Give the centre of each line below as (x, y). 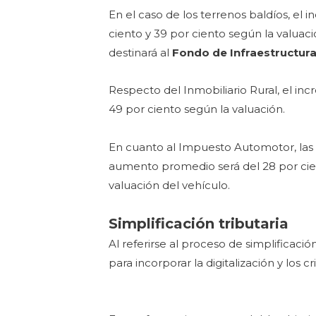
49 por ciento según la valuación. (197, 109)
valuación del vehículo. (170, 185)
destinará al (141, 53)
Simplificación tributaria (199, 223)
